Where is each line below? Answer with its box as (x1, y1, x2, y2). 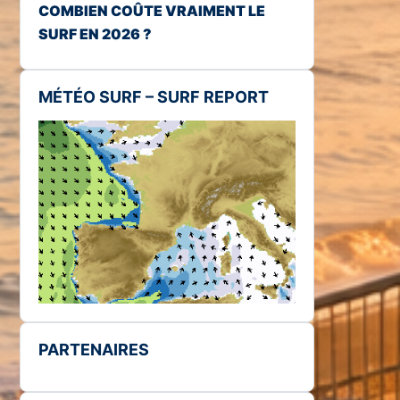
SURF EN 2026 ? (38, 24, 152, 43)
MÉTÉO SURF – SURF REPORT (38, 87, 269, 106)
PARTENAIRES (38, 340, 149, 360)
